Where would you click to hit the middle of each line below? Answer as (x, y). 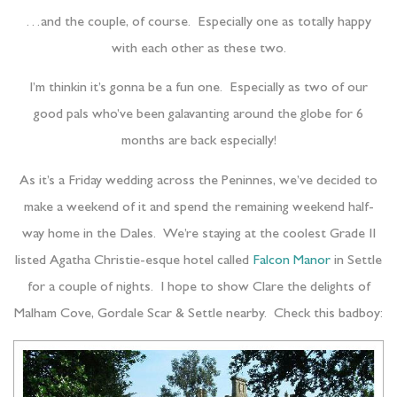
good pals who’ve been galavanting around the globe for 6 (198, 116)
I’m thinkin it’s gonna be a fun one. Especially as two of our (198, 89)
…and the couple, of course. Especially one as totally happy (198, 23)
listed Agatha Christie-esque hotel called (134, 261)
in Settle (356, 261)
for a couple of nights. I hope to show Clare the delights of (198, 288)
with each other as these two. (198, 50)
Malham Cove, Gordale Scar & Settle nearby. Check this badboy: (198, 314)
